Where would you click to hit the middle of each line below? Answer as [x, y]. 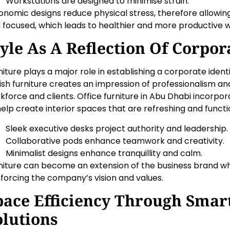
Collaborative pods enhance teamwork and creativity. [115, 141]
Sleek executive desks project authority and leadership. [117, 128]
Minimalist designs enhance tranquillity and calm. [104, 153]
